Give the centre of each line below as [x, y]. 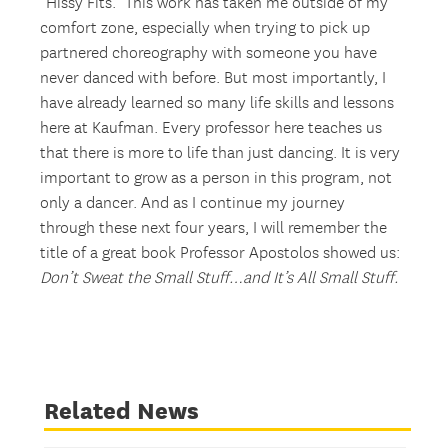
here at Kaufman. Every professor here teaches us [211, 129]
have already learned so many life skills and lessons [217, 104]
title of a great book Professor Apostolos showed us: [220, 254]
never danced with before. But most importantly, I [213, 79]
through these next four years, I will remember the [214, 229]
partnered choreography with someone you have [209, 54]
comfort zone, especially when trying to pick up [205, 29]
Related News [121, 411]
